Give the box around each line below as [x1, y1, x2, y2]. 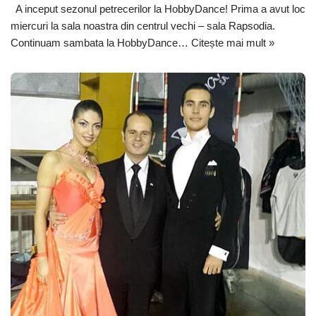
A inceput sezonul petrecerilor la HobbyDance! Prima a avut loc [11, 3, 305, 16]
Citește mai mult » [191, 37, 274, 49]
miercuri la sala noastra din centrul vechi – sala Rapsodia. [11, 20, 275, 32]
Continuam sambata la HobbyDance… [11, 37, 191, 49]
